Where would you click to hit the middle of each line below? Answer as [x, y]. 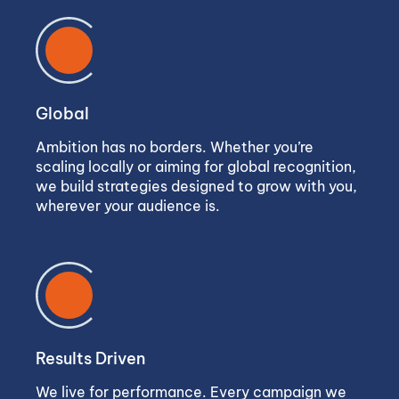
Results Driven [90, 358]
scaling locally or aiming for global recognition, [196, 167]
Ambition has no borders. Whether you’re [175, 147]
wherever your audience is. [128, 206]
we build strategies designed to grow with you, [196, 186]
